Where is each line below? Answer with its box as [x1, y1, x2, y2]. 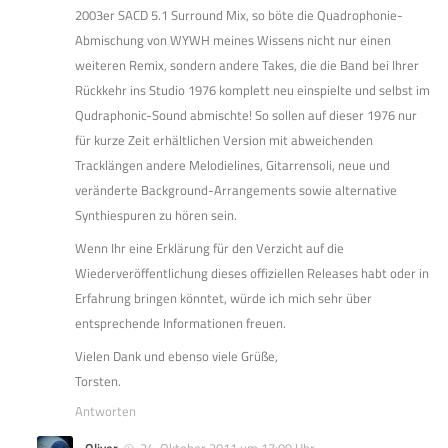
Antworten [75, 401, 136, 422]
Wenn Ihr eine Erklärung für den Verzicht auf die [75, 238, 344, 259]
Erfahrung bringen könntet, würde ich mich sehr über [75, 288, 372, 309]
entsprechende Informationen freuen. [75, 313, 286, 334]
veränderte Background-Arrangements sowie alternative [75, 180, 397, 201]
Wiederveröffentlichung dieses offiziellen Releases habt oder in [75, 263, 429, 284]
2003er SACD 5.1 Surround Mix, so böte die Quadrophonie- [75, 5, 403, 26]
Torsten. [75, 371, 121, 392]
